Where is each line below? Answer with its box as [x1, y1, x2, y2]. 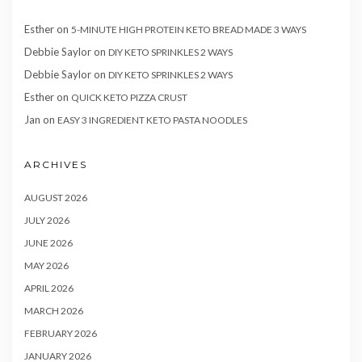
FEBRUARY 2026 [24, 327, 97, 340]
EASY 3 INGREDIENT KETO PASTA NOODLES [57, 114, 247, 127]
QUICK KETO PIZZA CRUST [71, 91, 187, 104]
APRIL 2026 [24, 282, 74, 295]
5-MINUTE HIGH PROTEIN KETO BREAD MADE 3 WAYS [71, 23, 306, 36]
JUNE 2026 [24, 237, 73, 250]
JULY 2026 [24, 214, 69, 227]
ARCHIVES [24, 158, 87, 171]
